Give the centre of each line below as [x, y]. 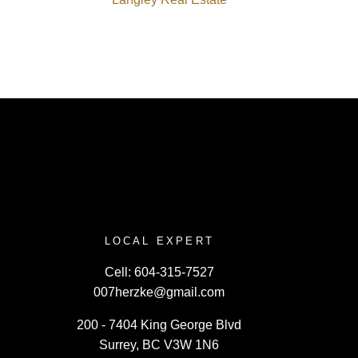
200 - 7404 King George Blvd [159, 324]
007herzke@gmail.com [159, 292]
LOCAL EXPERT [159, 241]
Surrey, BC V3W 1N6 [159, 344]
